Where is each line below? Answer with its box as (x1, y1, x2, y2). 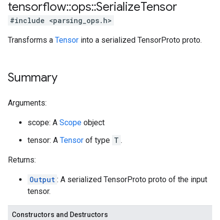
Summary (8, 70, 57, 85)
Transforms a (8, 35, 55, 45)
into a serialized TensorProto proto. (79, 35, 202, 45)
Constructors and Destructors (12, 211, 108, 219)
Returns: (8, 155, 36, 165)
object (82, 118, 105, 127)
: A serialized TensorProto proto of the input (57, 175, 207, 184)
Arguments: (8, 98, 47, 108)
